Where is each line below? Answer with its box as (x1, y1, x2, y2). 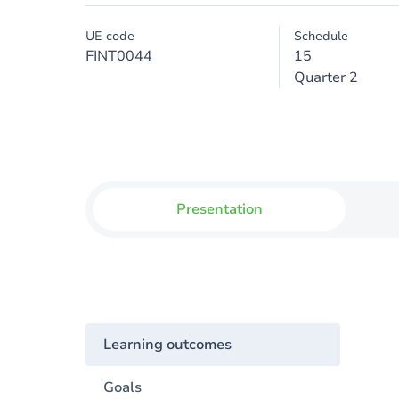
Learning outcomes (103, 335, 232, 354)
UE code (85, 28, 134, 45)
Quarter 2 (293, 68, 358, 87)
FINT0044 (85, 46, 152, 66)
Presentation (175, 199, 263, 219)
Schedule (293, 28, 348, 45)
